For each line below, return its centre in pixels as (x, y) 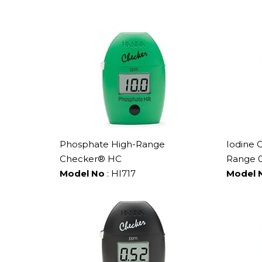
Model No (82, 173)
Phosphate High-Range (112, 144)
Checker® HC (91, 158)
